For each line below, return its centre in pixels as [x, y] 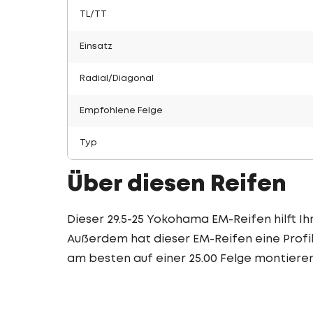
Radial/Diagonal [117, 79]
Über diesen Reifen [177, 185]
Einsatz [96, 46]
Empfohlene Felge [121, 111]
